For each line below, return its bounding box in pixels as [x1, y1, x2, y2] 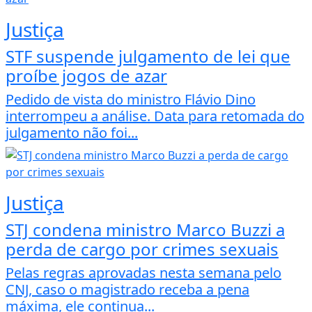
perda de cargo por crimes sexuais [6, 237, 279, 261]
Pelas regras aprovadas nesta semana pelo [6, 263, 281, 283]
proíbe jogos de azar [6, 64, 167, 88]
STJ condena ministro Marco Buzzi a [6, 218, 285, 242]
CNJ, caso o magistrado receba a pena [6, 280, 249, 299]
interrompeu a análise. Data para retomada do [6, 107, 304, 126]
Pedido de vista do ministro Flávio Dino [6, 90, 256, 109]
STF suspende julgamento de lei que [6, 45, 290, 68]
